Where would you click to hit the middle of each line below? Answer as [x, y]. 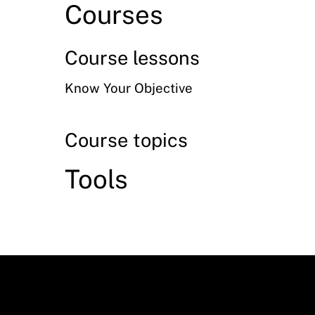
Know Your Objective [129, 88]
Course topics [126, 140]
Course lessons [132, 57]
